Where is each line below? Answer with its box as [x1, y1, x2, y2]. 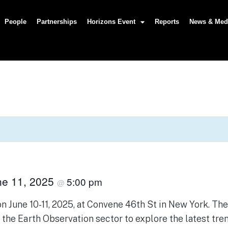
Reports [155, 18, 179, 25]
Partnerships [37, 18, 77, 25]
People [5, 18, 26, 25]
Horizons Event [87, 18, 135, 25]
